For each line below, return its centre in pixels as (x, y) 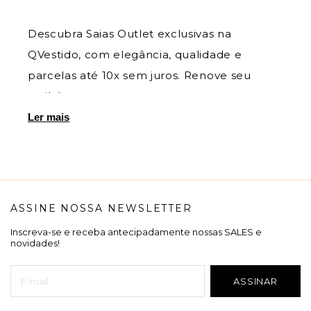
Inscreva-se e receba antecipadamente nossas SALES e (136, 232)
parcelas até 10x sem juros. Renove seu (140, 76)
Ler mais (49, 117)
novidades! (35, 243)
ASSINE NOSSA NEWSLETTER (102, 209)
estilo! (44, 96)
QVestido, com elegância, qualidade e (135, 55)
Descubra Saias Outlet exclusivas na (130, 34)
